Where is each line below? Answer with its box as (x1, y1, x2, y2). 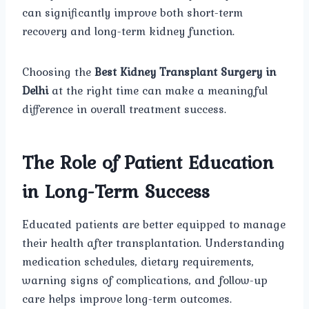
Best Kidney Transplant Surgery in (94, 63, 276, 81)
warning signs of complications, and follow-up (22, 271, 268, 290)
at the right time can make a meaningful (48, 81, 268, 100)
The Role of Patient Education (22, 148, 274, 177)
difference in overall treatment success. (22, 100, 226, 119)
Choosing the (22, 63, 94, 81)
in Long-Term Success (22, 177, 210, 206)
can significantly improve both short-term (22, 3, 243, 22)
